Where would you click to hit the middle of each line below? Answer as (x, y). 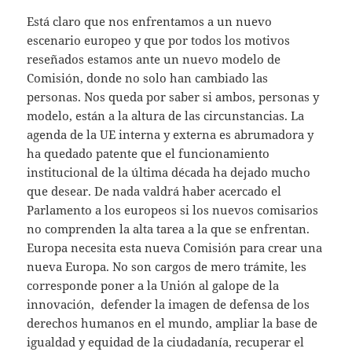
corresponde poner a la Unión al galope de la (153, 286)
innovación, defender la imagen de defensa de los (169, 304)
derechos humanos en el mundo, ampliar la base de (172, 323)
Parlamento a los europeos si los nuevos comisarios (173, 210)
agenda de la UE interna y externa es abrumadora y (170, 135)
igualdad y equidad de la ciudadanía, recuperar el (166, 342)
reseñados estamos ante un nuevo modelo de (154, 59)
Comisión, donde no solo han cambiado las (148, 78)
